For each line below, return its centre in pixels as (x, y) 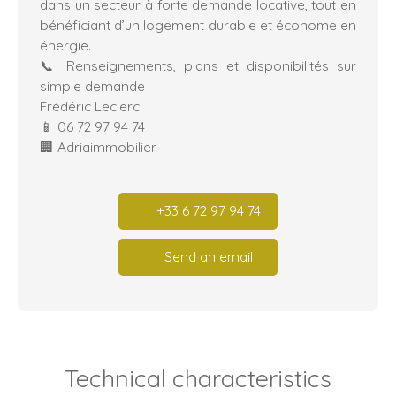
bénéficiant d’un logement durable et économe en (198, 24)
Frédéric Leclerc (90, 106)
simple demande (92, 85)
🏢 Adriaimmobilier (98, 146)
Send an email (209, 257)
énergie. (65, 45)
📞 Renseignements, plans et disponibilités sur (198, 65)
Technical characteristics (198, 378)
